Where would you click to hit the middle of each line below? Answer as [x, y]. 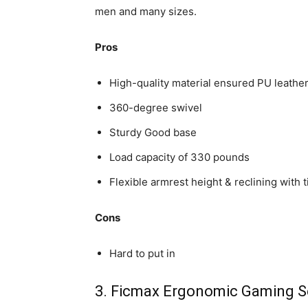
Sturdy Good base [153, 132]
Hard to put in [142, 253]
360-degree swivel [156, 107]
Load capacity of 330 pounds [179, 157]
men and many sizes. [146, 11]
